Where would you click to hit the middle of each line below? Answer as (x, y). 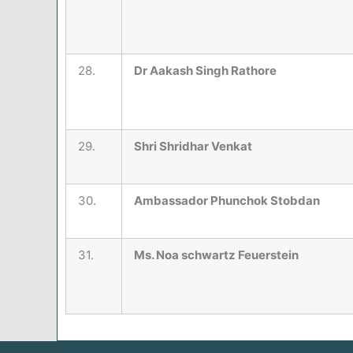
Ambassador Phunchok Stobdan (227, 201)
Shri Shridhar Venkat (193, 147)
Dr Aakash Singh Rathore (205, 71)
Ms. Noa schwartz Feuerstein (216, 255)
